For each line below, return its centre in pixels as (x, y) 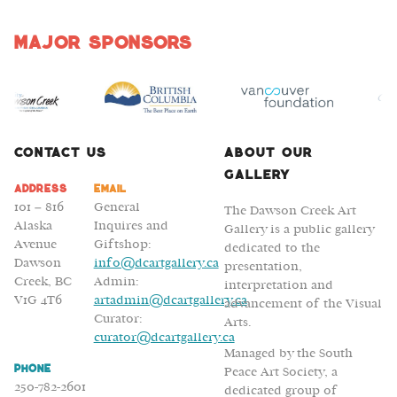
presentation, (263, 267)
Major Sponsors (102, 43)
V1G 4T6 (38, 300)
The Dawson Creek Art (290, 211)
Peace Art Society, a (280, 372)
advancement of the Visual (303, 304)
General (117, 207)
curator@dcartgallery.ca (164, 338)
